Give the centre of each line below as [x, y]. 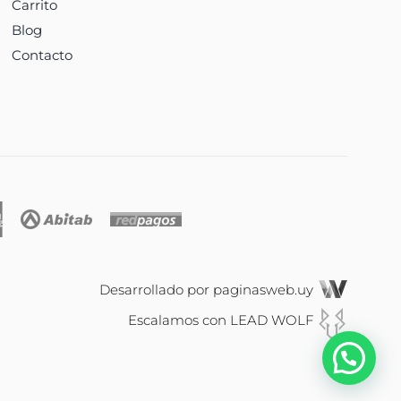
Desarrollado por [157, 289]
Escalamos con [179, 320]
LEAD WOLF [274, 320]
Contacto [42, 55]
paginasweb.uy [265, 289]
